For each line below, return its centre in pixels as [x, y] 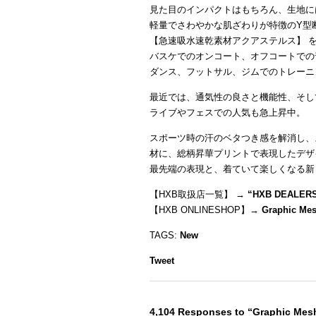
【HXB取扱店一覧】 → [197, 194]
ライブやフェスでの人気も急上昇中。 [227, 113]
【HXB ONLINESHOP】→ [206, 210]
